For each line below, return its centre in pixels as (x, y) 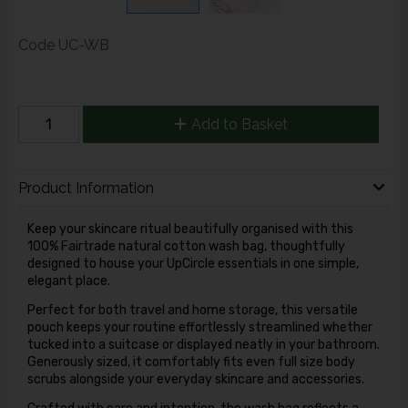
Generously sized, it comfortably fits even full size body (191, 362)
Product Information (86, 189)
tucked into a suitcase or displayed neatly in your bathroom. (203, 344)
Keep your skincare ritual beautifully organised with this (190, 229)
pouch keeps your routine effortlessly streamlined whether (199, 327)
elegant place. (68, 280)
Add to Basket (239, 124)
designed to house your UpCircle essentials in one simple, (193, 263)
